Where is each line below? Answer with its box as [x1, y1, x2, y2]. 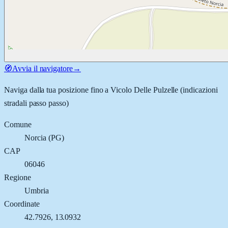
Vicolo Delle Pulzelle [110, 85, 179, 94]
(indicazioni [178, 85, 218, 94]
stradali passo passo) [4, 98, 69, 107]
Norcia [24, 133, 46, 142]
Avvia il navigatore [12, 64, 73, 73]
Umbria [24, 186, 49, 195]
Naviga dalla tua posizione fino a [4, 85, 111, 94]
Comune [4, 120, 32, 129]
